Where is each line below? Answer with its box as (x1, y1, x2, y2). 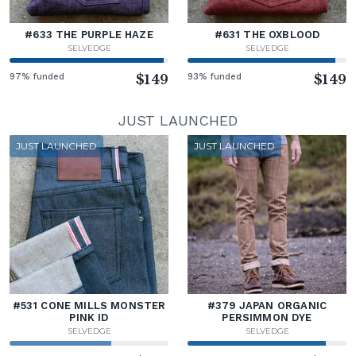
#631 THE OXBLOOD (214, 28, 320, 41)
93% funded (188, 71, 242, 82)
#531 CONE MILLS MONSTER (12, 299, 166, 311)
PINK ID (69, 311, 109, 323)
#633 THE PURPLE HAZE (25, 28, 153, 41)
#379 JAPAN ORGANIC (207, 299, 327, 311)
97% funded (10, 71, 65, 82)
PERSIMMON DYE (222, 311, 312, 323)
